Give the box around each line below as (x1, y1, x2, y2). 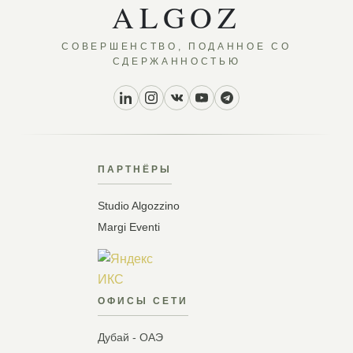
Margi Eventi (98, 221, 160, 233)
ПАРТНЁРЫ (98, 165, 172, 174)
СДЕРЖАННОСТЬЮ (112, 57, 241, 66)
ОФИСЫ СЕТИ (98, 296, 188, 306)
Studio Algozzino (98, 199, 180, 212)
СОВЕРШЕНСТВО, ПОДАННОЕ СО (61, 42, 292, 51)
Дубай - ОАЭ (98, 331, 163, 344)
